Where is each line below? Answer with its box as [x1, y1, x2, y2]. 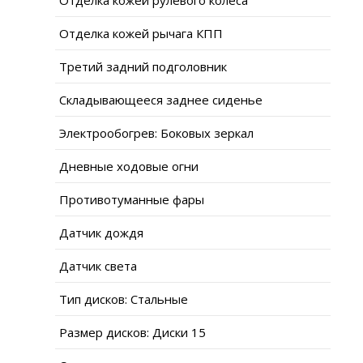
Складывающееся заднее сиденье [59, 91, 263, 108]
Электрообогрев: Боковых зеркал [59, 124, 254, 141]
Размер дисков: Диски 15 [59, 323, 206, 340]
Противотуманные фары [59, 190, 204, 207]
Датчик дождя [59, 224, 143, 241]
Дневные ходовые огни [59, 157, 199, 174]
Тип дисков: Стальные [59, 290, 188, 307]
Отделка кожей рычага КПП [59, 24, 223, 41]
